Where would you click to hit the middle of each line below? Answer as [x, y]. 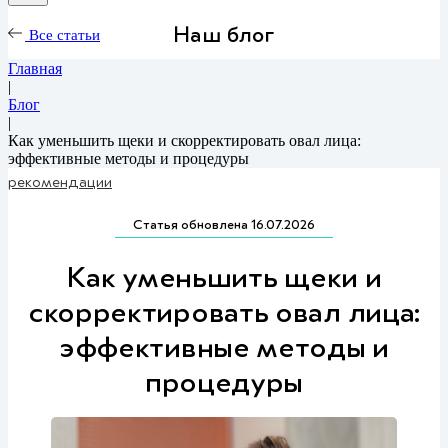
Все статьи [62, 35]
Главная [35, 68]
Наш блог [224, 32]
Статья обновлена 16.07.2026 [224, 223]
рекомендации [60, 181]
